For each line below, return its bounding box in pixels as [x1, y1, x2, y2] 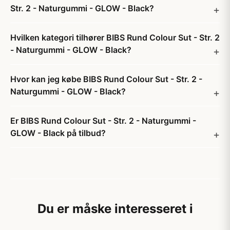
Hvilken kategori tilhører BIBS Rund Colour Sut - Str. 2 [10, 32, 220, 43]
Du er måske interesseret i [37, 201, 193, 216]
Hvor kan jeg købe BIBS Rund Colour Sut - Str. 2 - [10, 74, 202, 84]
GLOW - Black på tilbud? [10, 128, 106, 138]
